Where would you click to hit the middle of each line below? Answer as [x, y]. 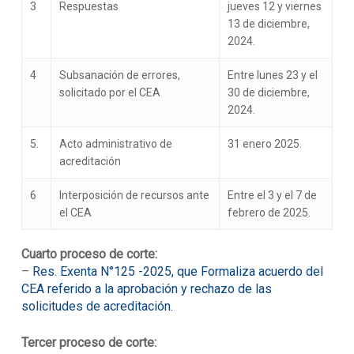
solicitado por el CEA [109, 92]
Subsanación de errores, [119, 75]
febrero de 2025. [269, 213]
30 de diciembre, [268, 92]
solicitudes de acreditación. [97, 306]
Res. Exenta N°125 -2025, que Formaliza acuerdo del [177, 271]
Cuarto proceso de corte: [89, 254]
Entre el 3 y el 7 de [272, 195]
